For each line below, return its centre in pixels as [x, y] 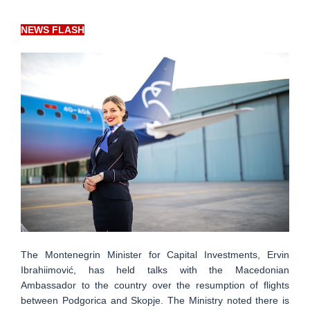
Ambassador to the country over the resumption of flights [155, 285]
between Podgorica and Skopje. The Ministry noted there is [155, 300]
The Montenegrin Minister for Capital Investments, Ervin [155, 254]
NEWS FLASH [53, 30]
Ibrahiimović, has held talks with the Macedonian [155, 270]
